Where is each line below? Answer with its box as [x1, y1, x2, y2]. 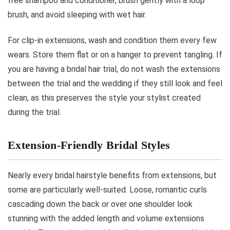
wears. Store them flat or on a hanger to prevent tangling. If [8, 49, 222, 60]
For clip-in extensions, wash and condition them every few [8, 35, 217, 45]
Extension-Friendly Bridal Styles [8, 138, 170, 151]
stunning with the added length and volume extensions [8, 213, 204, 223]
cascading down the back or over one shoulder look [8, 199, 193, 209]
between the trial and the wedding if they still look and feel [8, 78, 222, 88]
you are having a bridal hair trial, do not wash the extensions [8, 64, 220, 74]
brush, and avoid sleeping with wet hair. [8, 9, 146, 20]
